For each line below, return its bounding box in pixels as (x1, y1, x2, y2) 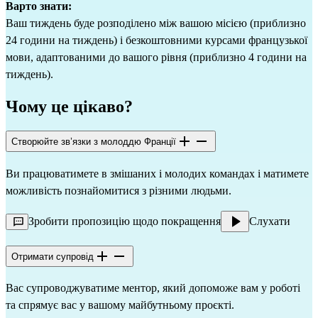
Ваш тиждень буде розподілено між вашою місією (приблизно (6, 17, 306, 30)
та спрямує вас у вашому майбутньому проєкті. (6, 299, 234, 312)
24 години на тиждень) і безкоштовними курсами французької (6, 34, 307, 47)
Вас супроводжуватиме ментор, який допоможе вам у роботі (6, 282, 300, 295)
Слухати (249, 214, 290, 227)
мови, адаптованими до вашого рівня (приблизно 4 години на (6, 51, 307, 64)
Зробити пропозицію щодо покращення (28, 214, 221, 227)
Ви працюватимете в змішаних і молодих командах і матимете (6, 167, 309, 180)
